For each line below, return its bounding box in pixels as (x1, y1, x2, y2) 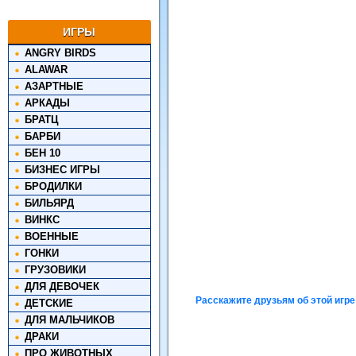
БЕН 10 (25, 147, 60, 159)
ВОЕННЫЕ (25, 230, 79, 242)
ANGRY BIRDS (25, 47, 96, 59)
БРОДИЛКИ (25, 180, 82, 192)
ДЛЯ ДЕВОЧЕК (25, 281, 99, 292)
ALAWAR (25, 64, 68, 75)
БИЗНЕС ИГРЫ (25, 164, 100, 176)
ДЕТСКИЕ (25, 297, 73, 309)
